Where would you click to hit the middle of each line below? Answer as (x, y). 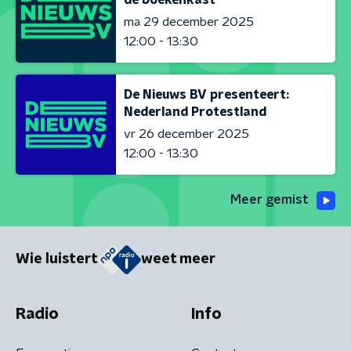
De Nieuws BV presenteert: (206, 94)
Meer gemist (270, 200)
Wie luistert (57, 260)
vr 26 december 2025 (186, 134)
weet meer (178, 260)
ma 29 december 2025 (189, 22)
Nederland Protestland (195, 112)
